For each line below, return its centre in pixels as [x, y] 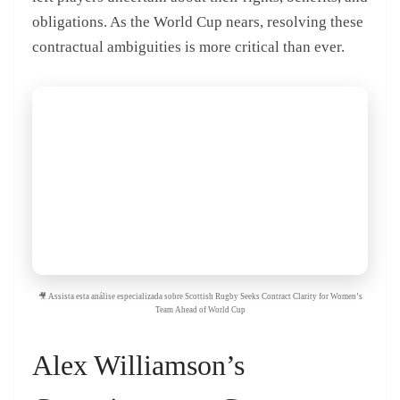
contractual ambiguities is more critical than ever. [188, 46]
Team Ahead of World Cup [200, 310]
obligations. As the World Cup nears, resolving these [198, 21]
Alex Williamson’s [138, 366]
